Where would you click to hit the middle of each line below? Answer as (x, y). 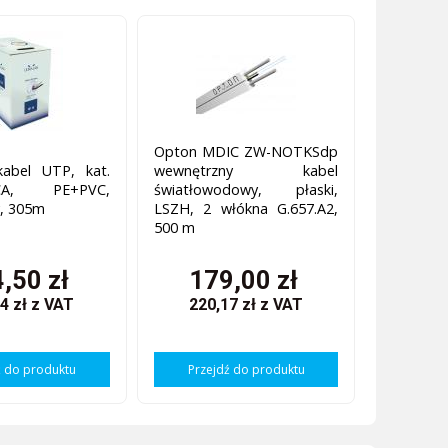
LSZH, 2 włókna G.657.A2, (246, 208)
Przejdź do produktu (246, 370)
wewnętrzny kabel (246, 170)
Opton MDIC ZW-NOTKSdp (246, 151)
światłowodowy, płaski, (246, 189)
